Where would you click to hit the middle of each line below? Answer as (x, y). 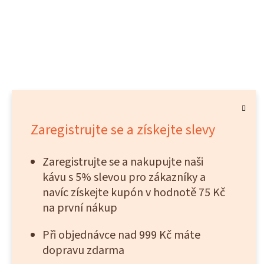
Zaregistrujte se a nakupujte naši (123, 162)
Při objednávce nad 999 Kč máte (121, 235)
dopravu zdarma (83, 251)
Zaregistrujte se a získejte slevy (123, 130)
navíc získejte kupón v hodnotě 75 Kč (134, 193)
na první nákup (80, 208)
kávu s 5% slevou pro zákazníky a (124, 178)
